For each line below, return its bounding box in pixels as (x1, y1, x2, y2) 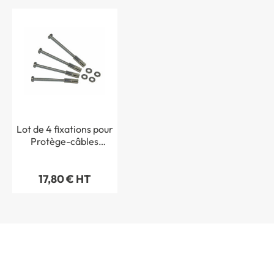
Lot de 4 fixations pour (16, 122, 113, 135)
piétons (48, 147, 81, 160)
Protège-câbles (31, 135, 99, 147)
